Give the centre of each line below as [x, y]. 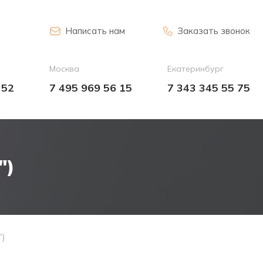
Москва [64, 69]
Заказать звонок [214, 31]
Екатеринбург [195, 69]
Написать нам [95, 31]
